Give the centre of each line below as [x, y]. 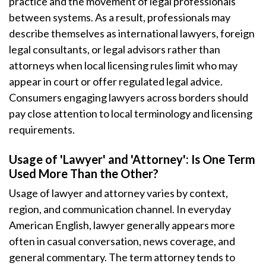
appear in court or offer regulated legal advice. [116, 81]
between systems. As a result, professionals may [120, 17]
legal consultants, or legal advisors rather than [115, 49]
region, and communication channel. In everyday [120, 209]
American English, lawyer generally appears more [122, 225]
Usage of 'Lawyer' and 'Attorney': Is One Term [132, 159]
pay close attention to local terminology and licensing [131, 113]
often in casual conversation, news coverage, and [122, 241]
